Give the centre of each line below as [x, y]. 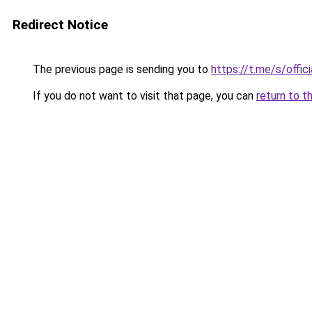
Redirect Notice [60, 25]
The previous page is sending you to [120, 69]
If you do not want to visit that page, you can [143, 96]
